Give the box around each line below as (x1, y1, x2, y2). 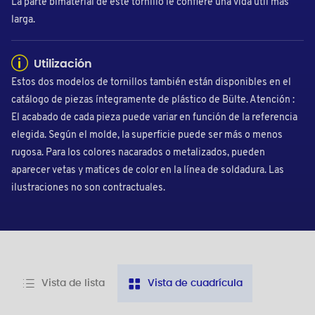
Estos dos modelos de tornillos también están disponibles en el (11, 77, 291, 89)
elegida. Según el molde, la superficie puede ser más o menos (11, 130, 283, 141)
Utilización (31, 58, 92, 70)
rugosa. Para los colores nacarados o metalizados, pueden (11, 148, 265, 159)
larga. (11, 15, 35, 26)
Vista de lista (41, 278, 105, 289)
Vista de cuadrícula (148, 278, 243, 289)
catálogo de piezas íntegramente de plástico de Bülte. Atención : (11, 95, 295, 106)
